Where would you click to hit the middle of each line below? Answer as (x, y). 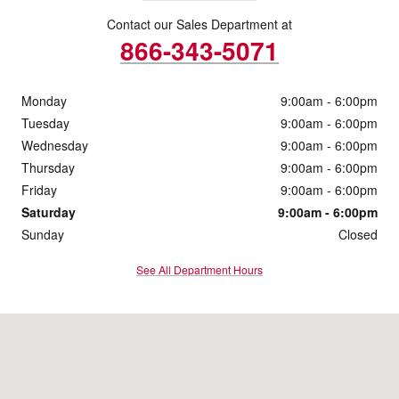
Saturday (49, 212)
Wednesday (55, 146)
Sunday (43, 235)
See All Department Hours (199, 269)
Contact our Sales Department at (199, 24)
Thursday (48, 168)
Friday (39, 190)
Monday (44, 101)
